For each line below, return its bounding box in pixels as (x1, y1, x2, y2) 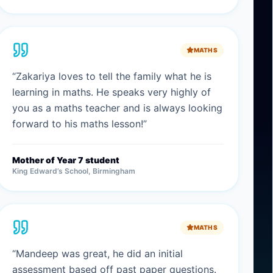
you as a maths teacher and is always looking (12, 102, 222, 114)
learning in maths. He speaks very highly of (12, 86, 211, 98)
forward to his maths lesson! (12, 118, 143, 130)
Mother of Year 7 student (12, 155, 119, 165)
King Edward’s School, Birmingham (12, 166, 135, 175)
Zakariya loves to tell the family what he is (15, 70, 211, 82)
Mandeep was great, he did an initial (15, 247, 183, 260)
